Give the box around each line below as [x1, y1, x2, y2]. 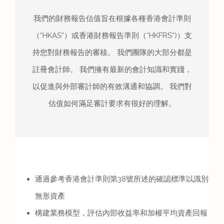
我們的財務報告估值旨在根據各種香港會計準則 [33, 14, 191, 23]
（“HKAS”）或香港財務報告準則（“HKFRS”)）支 [32, 31, 192, 40]
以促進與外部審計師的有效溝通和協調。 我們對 [32, 82, 192, 91]
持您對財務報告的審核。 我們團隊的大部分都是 [32, 48, 192, 57]
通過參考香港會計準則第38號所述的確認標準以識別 [35, 174, 208, 184]
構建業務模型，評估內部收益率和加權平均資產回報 [35, 208, 207, 218]
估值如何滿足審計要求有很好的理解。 [48, 99, 176, 108]
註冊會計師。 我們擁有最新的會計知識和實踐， [32, 65, 192, 74]
